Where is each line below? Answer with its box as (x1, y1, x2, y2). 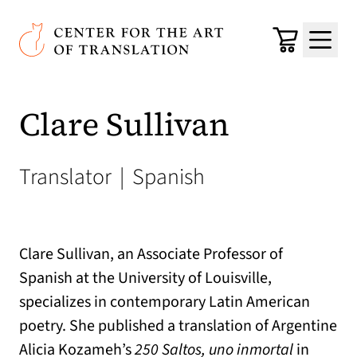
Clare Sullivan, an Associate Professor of (19, 243, 283, 265)
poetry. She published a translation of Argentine (19, 315, 337, 337)
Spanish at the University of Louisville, (19, 267, 272, 289)
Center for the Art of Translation (18, 22, 209, 43)
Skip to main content (25, 13, 165, 35)
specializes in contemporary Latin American (19, 291, 310, 313)
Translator (19, 161, 116, 193)
